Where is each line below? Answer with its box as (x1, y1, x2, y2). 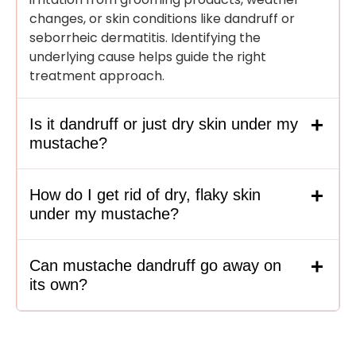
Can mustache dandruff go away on (29, 257, 281, 275)
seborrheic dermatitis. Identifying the (29, 29, 261, 48)
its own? (29, 276, 87, 294)
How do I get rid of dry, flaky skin (29, 186, 261, 204)
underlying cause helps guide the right (29, 48, 266, 67)
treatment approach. (29, 67, 164, 86)
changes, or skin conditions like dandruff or (29, 10, 295, 29)
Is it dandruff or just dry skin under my (29, 115, 298, 133)
